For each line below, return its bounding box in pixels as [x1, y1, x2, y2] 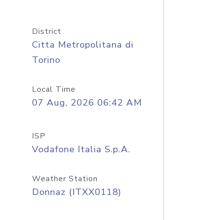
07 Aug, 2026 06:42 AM [31, 96, 142, 109]
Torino [31, 54, 60, 66]
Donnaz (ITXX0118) [31, 186, 121, 198]
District [31, 26, 61, 37]
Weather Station [31, 173, 98, 184]
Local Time [31, 84, 76, 95]
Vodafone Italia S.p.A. [31, 143, 131, 156]
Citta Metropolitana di [31, 38, 134, 51]
